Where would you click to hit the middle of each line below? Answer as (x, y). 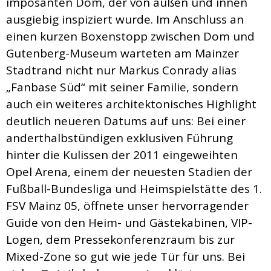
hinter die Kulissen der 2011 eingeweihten (122, 155)
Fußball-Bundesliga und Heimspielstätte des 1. (134, 189)
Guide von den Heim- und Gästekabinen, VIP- (129, 223)
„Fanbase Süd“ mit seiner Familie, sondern (122, 87)
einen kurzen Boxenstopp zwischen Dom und (130, 37)
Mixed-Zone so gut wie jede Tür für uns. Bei (126, 257)
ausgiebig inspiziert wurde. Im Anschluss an (125, 20)
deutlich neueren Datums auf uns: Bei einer (126, 121)
